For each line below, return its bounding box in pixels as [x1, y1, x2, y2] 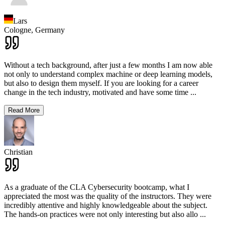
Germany [35, 25, 65, 34]
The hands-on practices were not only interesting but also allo [4, 209, 198, 218]
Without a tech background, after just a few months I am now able [4, 60, 212, 69]
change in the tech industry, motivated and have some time [4, 87, 188, 96]
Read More [8, 106, 40, 114]
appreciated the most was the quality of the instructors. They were [4, 191, 211, 200]
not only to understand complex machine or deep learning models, [4, 69, 212, 78]
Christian [4, 147, 33, 156]
